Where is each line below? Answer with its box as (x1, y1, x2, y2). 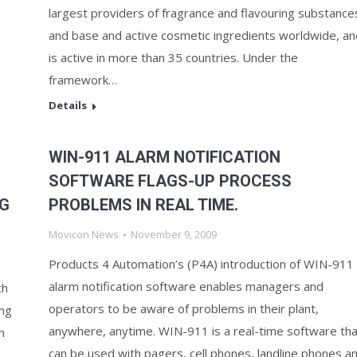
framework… (49, 72, 117, 88)
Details (49, 98, 87, 112)
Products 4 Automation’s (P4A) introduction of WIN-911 (49, 256, 354, 272)
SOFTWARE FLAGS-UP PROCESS (49, 171, 292, 190)
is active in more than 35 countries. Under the (49, 49, 298, 65)
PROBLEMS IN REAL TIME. (49, 195, 238, 214)
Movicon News (49, 227, 119, 241)
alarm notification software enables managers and (49, 278, 324, 294)
